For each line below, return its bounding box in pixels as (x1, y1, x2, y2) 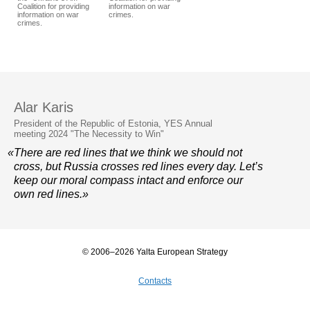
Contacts (138, 276, 172, 286)
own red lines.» (14, 188, 89, 201)
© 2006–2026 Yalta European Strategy (82, 247, 228, 257)
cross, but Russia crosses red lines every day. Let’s (14, 161, 263, 173)
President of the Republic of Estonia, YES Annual (14, 118, 212, 129)
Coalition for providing (17, 2, 89, 11)
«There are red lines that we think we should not (8, 147, 242, 159)
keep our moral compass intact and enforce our (14, 174, 243, 187)
